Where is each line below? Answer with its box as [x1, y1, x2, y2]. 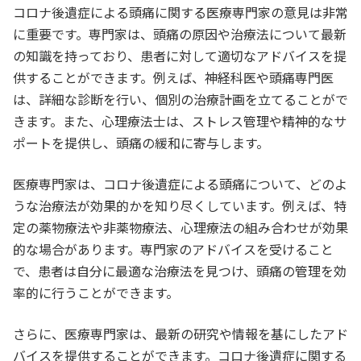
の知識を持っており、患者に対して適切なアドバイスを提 [13, 45, 346, 65]
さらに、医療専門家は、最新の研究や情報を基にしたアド [13, 323, 348, 343]
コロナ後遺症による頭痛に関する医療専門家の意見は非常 [13, 2, 348, 22]
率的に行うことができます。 [13, 282, 179, 302]
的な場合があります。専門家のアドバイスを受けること [13, 239, 334, 259]
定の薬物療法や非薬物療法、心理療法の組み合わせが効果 [13, 217, 348, 237]
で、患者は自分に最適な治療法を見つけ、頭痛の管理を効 [13, 260, 346, 280]
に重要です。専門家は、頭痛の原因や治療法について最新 [13, 23, 346, 44]
